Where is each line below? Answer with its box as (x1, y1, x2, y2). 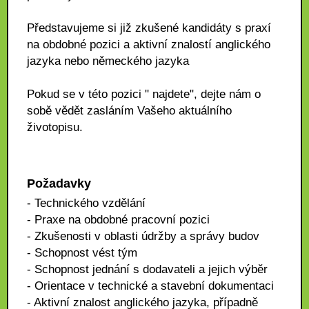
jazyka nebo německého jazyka (27, 54, 189, 68)
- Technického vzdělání (27, 197, 146, 210)
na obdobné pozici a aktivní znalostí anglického (27, 38, 270, 51)
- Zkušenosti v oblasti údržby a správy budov (27, 230, 259, 243)
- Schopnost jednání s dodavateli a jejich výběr (27, 263, 268, 276)
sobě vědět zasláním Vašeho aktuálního (27, 104, 232, 117)
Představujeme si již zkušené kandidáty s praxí (27, 21, 271, 34)
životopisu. (27, 121, 83, 134)
